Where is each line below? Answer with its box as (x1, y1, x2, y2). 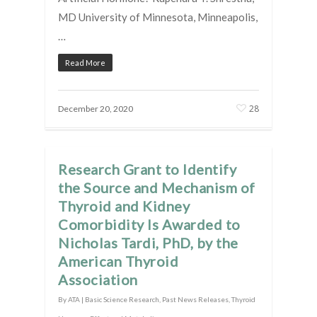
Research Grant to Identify (58, 160, 236, 178)
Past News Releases (162, 294, 229, 304)
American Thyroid (58, 252, 178, 270)
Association (58, 270, 138, 288)
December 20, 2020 (58, 103, 133, 114)
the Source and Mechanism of (58, 178, 255, 196)
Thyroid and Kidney (58, 197, 190, 214)
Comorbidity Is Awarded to (58, 215, 241, 233)
